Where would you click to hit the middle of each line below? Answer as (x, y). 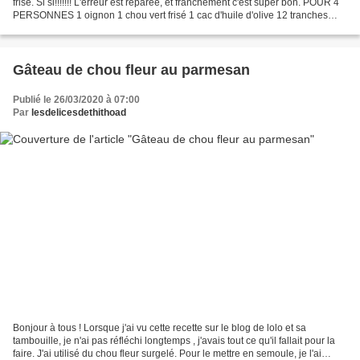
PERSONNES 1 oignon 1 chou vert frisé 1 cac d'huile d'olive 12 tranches (170, 16)
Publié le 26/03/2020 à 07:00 (76, 100)
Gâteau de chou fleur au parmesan (131, 70)
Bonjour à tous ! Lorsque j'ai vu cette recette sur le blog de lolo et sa (160, 327)
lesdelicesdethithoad (79, 113)
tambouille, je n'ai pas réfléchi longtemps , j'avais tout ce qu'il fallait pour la (174, 340)
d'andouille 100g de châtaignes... (85, 29)
